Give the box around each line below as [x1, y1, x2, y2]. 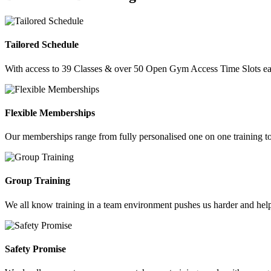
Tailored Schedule [5, 39, 79, 50]
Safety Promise [5, 243, 66, 254]
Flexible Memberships [5, 107, 95, 118]
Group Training [5, 175, 70, 186]
